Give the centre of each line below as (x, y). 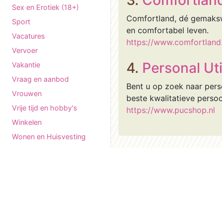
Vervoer (25, 50)
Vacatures (28, 36)
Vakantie (26, 65)
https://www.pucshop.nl (171, 110)
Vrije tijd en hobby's (45, 108)
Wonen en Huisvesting (49, 137)
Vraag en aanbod (40, 79)
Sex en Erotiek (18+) (45, 7)
